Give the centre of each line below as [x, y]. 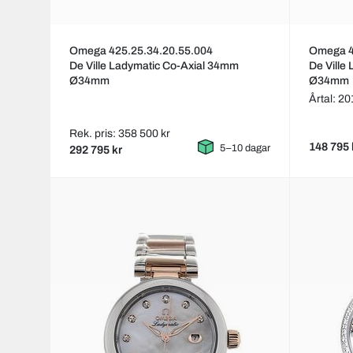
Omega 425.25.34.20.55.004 [141, 51]
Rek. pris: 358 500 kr [120, 134]
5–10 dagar [245, 149]
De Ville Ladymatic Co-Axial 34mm [154, 66]
